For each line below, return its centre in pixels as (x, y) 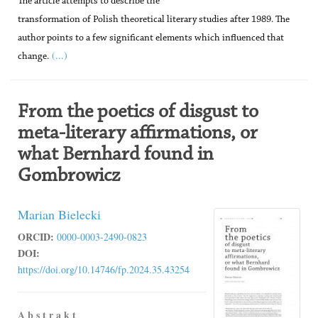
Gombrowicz (69, 176)
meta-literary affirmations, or (138, 133)
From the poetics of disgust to (138, 112)
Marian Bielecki (59, 214)
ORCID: (36, 237)
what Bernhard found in (116, 155)
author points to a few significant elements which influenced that (151, 38)
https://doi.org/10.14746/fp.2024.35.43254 (104, 269)
